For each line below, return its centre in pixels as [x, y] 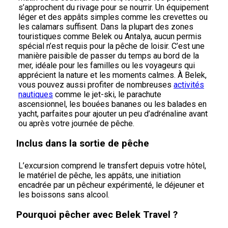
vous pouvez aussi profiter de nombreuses [96, 85]
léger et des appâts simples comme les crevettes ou [113, 17]
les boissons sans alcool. [64, 194]
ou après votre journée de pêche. [76, 124]
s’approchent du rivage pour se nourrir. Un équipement [113, 8]
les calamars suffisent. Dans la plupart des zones [106, 27]
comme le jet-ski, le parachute [107, 95]
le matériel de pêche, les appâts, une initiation [99, 175]
